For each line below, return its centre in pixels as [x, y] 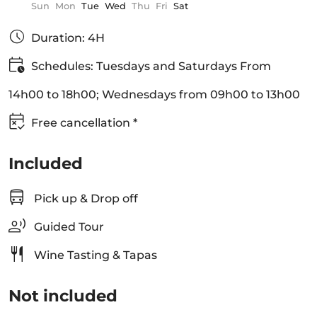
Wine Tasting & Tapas [94, 255]
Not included [63, 296]
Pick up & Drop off [85, 198]
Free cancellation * [84, 123]
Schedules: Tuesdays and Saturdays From [151, 66]
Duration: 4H [68, 38]
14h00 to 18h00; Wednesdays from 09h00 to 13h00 [154, 94]
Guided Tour [68, 227]
